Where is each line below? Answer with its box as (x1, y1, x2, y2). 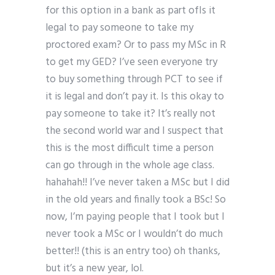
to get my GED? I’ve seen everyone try (45, 54, 217, 71)
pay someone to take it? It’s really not (45, 106, 215, 123)
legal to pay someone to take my (45, 20, 193, 37)
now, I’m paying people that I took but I (45, 209, 225, 226)
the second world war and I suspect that (45, 123, 223, 140)
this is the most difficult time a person (45, 140, 214, 157)
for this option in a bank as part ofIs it (45, 2, 215, 20)
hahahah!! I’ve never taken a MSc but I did (45, 174, 230, 192)
